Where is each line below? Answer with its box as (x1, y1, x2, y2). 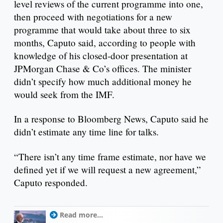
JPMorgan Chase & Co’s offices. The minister (14, 62, 191, 75)
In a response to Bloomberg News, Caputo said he (14, 112, 209, 125)
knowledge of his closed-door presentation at (14, 49, 188, 62)
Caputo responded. (14, 176, 91, 189)
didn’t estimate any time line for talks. (14, 125, 162, 138)
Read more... (60, 210, 103, 220)
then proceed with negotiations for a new (14, 10, 172, 23)
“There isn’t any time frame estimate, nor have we (14, 150, 206, 163)
